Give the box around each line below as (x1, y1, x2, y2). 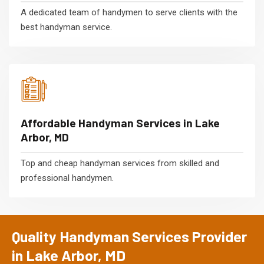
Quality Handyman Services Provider (12, 227, 247, 245)
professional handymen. (21, 172, 114, 183)
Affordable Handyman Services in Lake (21, 115, 220, 130)
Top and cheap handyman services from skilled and (21, 157, 219, 169)
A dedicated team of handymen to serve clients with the (21, 6, 237, 18)
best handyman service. (21, 21, 112, 32)
